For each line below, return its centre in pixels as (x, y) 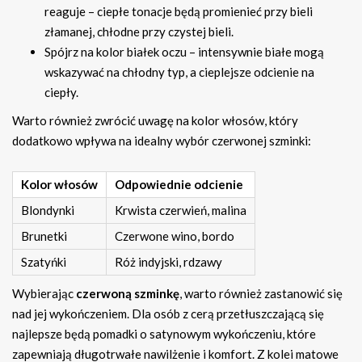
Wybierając (44, 294)
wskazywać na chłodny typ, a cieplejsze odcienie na (179, 72)
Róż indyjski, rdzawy (168, 262)
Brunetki (44, 236)
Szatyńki (44, 262)
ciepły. (61, 93)
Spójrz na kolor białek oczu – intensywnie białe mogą (184, 52)
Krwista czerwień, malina (181, 210)
